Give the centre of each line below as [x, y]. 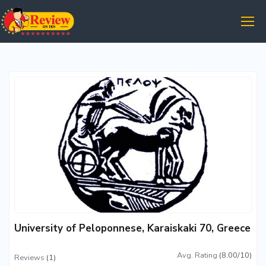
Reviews [29, 258]
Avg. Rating [197, 256]
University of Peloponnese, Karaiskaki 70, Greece [132, 229]
